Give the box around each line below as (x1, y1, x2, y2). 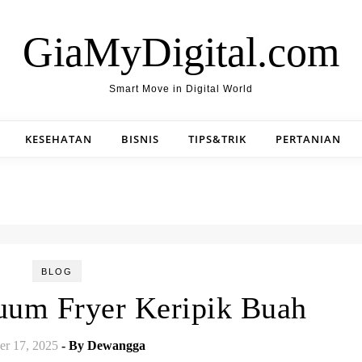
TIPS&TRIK (188, 132, 246, 146)
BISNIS (121, 132, 159, 146)
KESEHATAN (25, 132, 92, 146)
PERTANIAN (276, 132, 341, 146)
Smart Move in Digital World (109, 83, 253, 95)
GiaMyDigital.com (23, 29, 339, 75)
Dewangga (87, 339, 145, 352)
